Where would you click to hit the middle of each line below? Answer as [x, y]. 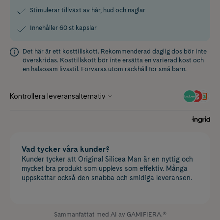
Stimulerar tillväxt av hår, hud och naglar [88, 10]
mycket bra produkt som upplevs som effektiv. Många [105, 169]
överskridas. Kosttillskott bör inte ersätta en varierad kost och [113, 60]
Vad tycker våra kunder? [66, 149]
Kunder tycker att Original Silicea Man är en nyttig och [107, 159]
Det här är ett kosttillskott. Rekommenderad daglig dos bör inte [115, 52]
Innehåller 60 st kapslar [63, 28]
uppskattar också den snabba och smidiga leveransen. [107, 178]
